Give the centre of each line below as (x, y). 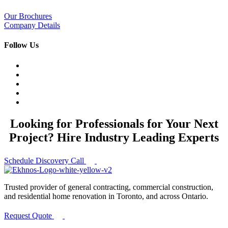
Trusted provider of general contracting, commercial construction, (109, 187)
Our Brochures (28, 16)
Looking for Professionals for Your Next (114, 123)
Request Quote (29, 216)
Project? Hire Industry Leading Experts (114, 137)
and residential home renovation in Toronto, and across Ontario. (106, 196)
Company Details (32, 25)
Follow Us (21, 45)
